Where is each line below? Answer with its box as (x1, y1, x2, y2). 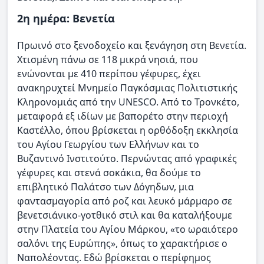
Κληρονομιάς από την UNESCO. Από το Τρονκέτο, (17, 95, 239, 109)
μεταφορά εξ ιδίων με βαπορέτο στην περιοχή (17, 110, 228, 123)
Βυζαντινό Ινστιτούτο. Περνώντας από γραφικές (17, 152, 237, 166)
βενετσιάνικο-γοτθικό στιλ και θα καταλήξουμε (17, 209, 232, 222)
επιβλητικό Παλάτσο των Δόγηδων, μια (17, 180, 194, 194)
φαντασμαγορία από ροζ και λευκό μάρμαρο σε (17, 194, 232, 208)
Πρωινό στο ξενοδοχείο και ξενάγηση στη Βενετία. (17, 39, 246, 52)
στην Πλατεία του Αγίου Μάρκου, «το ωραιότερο (17, 223, 238, 236)
